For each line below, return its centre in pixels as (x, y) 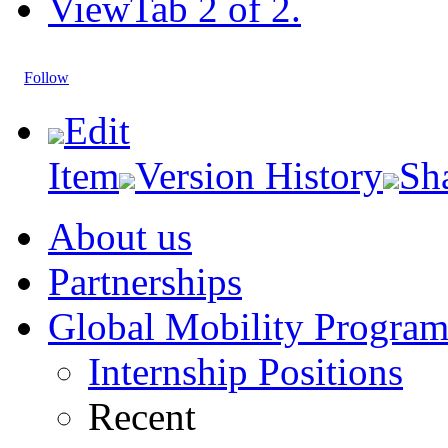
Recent (142, 416)
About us (120, 236)
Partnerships (145, 281)
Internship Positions (245, 371)
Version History (259, 175)
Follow (46, 77)
